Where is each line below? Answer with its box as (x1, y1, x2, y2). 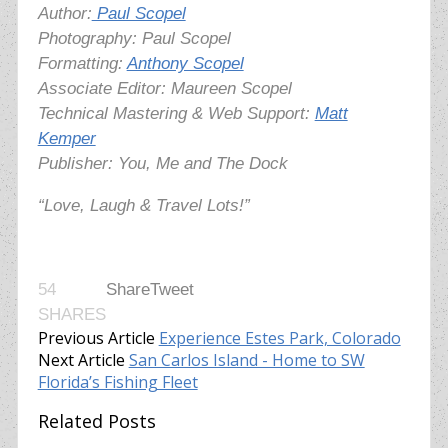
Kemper (37, 129, 96, 149)
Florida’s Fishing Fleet (37, 371, 198, 394)
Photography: (37, 29, 137, 49)
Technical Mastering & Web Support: (37, 104, 315, 124)
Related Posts (37, 409, 156, 434)
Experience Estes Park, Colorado (158, 327, 401, 350)
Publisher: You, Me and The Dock (37, 154, 288, 174)
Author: (37, 4, 92, 24)
